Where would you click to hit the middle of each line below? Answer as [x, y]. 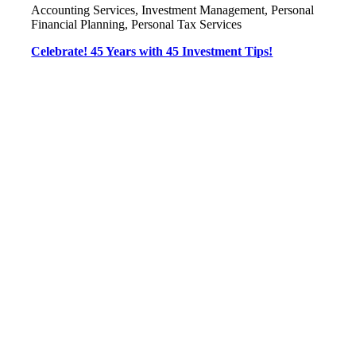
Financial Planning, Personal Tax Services [137, 24]
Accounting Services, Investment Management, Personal [173, 10]
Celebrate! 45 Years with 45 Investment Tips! [152, 51]
